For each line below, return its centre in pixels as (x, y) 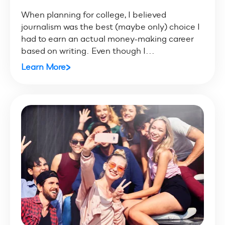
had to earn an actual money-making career (107, 39)
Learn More (43, 67)
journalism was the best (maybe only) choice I (110, 27)
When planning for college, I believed (93, 15)
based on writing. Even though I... (88, 51)
